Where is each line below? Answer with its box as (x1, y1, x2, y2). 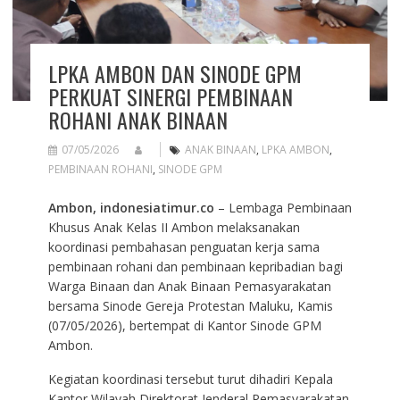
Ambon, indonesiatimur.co (47, 199, 214, 217)
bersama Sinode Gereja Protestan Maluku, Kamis (47, 297, 333, 315)
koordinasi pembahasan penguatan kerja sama (47, 238, 320, 256)
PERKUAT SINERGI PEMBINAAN (47, 80, 293, 113)
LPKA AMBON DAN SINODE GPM (47, 57, 302, 90)
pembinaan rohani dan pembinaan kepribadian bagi (47, 258, 343, 276)
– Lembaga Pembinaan (213, 199, 352, 217)
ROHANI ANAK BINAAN (47, 104, 228, 137)
